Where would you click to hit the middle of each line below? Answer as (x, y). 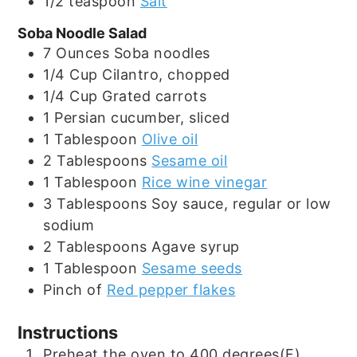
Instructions (68, 332)
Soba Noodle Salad (82, 33)
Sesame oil (190, 160)
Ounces (83, 53)
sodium (69, 225)
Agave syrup (196, 246)
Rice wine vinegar (204, 182)
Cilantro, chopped (166, 74)
